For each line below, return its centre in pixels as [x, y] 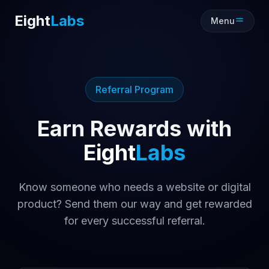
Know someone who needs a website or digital [134, 187]
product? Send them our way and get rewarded [134, 204]
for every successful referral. [134, 221]
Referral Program [134, 89]
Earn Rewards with [134, 128]
